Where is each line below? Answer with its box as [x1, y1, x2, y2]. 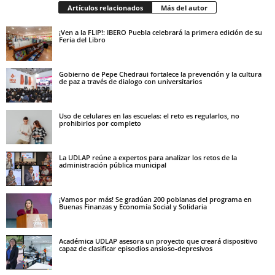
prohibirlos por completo [59, 118, 141, 128]
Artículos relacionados [68, 2, 143, 12]
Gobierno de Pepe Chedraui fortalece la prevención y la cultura [59, 69, 261, 79]
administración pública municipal [59, 160, 166, 169]
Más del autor [161, 2, 207, 12]
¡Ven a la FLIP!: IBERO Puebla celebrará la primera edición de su [59, 27, 262, 37]
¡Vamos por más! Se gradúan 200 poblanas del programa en [59, 194, 252, 204]
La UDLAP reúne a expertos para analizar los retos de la [59, 152, 237, 162]
